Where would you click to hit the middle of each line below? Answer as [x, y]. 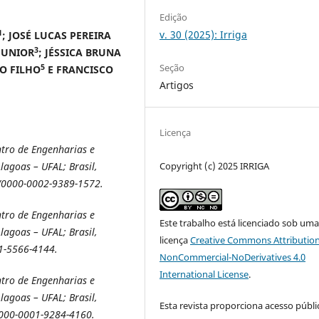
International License [204, 274]
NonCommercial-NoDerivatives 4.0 [233, 257]
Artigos [177, 85]
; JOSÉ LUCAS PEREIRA [57, 35]
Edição [174, 17]
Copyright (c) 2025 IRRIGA [215, 166]
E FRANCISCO [79, 69]
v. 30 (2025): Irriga [204, 35]
